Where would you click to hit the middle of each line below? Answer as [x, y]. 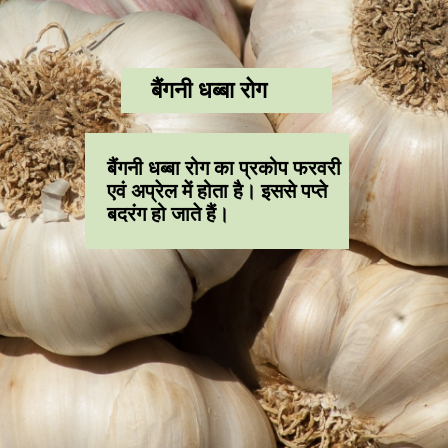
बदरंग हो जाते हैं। [167, 215]
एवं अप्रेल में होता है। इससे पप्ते [216, 192]
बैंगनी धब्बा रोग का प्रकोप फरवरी [223, 169]
